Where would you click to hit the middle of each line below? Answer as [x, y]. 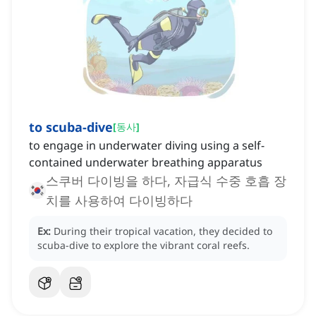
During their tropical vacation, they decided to [163, 231]
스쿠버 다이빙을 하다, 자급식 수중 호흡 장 [166, 181]
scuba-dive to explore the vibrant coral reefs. [144, 245]
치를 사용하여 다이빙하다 [119, 201]
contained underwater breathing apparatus [146, 163]
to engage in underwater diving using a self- [147, 146]
